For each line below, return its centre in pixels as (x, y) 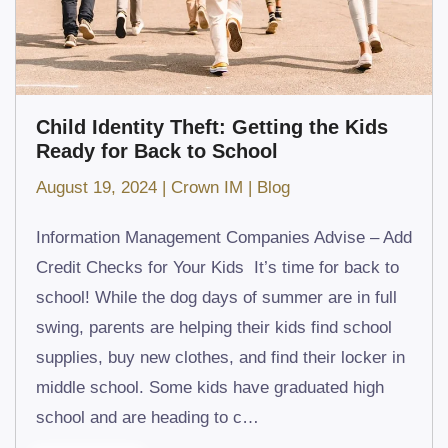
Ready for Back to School (157, 150)
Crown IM (207, 187)
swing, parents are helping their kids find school (214, 327)
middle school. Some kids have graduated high (210, 387)
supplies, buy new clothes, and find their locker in (220, 357)
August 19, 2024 (96, 187)
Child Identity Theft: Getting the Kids (212, 126)
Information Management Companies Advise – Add (224, 237)
